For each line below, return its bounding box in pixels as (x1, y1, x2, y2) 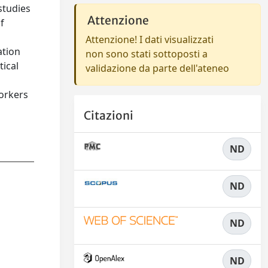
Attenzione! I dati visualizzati (86, 33, 214, 46)
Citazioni (84, 108, 133, 123)
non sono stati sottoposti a (86, 47, 208, 60)
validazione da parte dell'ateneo (86, 62, 229, 75)
